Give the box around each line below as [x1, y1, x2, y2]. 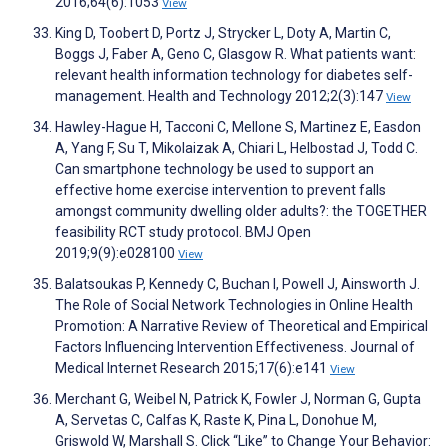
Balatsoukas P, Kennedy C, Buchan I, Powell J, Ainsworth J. [55, 276, 420, 293]
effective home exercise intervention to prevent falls [55, 182, 386, 199]
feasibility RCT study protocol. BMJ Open [55, 224, 311, 241]
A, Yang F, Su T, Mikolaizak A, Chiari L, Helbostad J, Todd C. [55, 140, 418, 157]
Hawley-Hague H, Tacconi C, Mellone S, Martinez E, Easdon [55, 119, 421, 136]
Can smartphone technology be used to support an [55, 161, 374, 178]
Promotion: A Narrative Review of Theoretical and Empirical [55, 318, 428, 335]
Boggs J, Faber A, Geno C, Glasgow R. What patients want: [55, 46, 416, 63]
